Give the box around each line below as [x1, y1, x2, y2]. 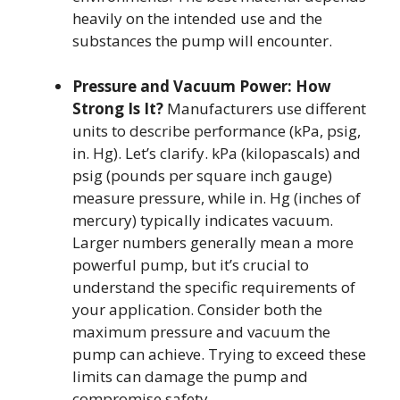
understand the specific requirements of [72, 276, 355, 297]
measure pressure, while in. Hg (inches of [72, 187, 361, 208]
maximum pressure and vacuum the [72, 321, 330, 342]
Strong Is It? [72, 97, 163, 119]
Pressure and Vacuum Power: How [72, 75, 331, 96]
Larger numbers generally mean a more [72, 231, 354, 253]
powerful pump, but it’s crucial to [72, 254, 309, 275]
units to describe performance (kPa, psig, [72, 120, 361, 141]
